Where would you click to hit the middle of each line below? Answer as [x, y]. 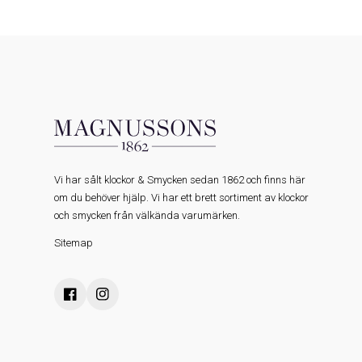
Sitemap [74, 243]
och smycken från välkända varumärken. [147, 215]
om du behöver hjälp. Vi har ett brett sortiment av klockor [182, 198]
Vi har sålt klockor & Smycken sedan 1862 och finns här [180, 180]
